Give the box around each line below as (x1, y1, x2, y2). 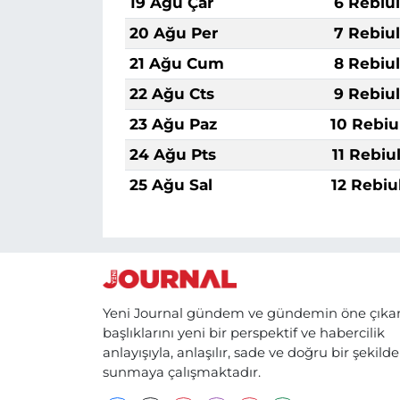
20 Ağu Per (129, 23, 218, 42)
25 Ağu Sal (129, 175, 212, 194)
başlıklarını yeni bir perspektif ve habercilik (102, 325, 385, 342)
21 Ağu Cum (129, 54, 224, 72)
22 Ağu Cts (129, 84, 214, 103)
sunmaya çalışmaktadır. (102, 364, 261, 381)
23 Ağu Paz (129, 114, 217, 133)
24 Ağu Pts (129, 145, 216, 163)
